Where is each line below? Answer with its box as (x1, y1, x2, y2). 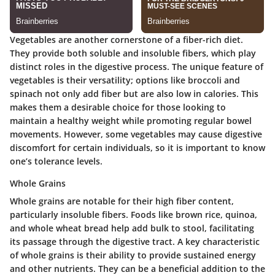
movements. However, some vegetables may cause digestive (10, 128, 262, 141)
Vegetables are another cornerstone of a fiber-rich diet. (10, 34, 243, 46)
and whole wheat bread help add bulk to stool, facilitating (10, 222, 254, 234)
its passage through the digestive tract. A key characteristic (10, 236, 260, 248)
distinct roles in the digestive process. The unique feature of (10, 61, 263, 73)
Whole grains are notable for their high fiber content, (10, 195, 234, 207)
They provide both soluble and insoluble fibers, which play (10, 47, 256, 60)
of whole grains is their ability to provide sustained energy (10, 249, 256, 261)
